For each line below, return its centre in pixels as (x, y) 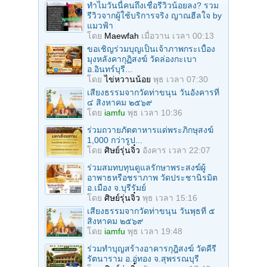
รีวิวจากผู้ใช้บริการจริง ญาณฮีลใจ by (154, 15)
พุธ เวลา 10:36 (155, 112)
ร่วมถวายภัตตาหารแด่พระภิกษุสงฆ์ (150, 130)
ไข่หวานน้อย (128, 79)
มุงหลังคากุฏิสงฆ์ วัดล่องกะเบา (142, 59)
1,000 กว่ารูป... (115, 140)
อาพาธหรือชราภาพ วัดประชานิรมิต (152, 177)
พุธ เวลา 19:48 (155, 231)
